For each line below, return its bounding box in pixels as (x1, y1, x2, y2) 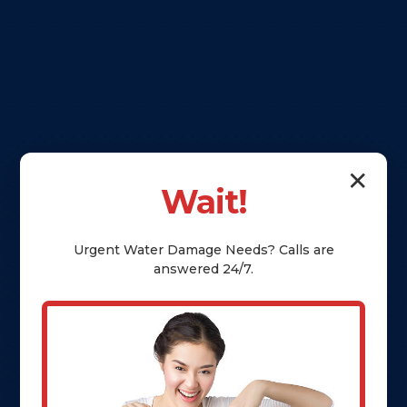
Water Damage (123, 241, 222, 258)
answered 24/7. (154, 260, 253, 277)
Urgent (73, 241, 124, 258)
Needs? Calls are (221, 241, 334, 258)
